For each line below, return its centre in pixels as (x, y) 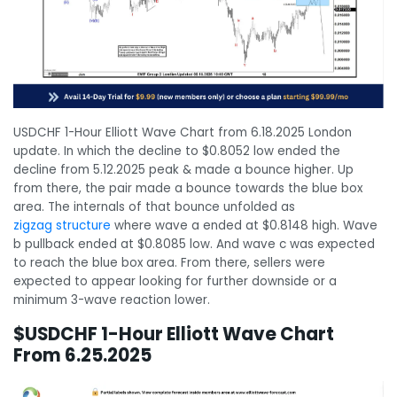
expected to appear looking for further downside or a (175, 281)
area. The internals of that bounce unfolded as (154, 206)
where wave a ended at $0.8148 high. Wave (244, 225)
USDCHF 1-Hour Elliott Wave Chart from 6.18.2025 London (183, 132)
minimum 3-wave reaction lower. (112, 300)
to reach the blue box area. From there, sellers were (169, 262)
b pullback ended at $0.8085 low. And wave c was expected (194, 244)
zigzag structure (62, 225)
